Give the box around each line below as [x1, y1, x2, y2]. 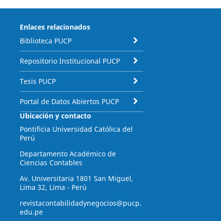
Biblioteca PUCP [19, 36, 72, 45]
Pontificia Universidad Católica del [19, 124, 133, 134]
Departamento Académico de [19, 148, 116, 158]
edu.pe [19, 207, 43, 217]
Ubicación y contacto [19, 110, 91, 120]
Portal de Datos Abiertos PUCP [19, 96, 119, 106]
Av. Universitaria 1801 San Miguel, [19, 173, 133, 183]
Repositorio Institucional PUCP [19, 56, 120, 66]
